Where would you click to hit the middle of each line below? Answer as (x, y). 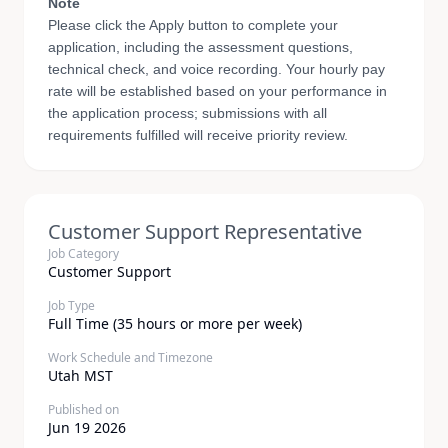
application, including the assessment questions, (200, 47)
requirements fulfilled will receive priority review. (198, 135)
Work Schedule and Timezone (130, 357)
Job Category (83, 253)
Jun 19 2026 (87, 427)
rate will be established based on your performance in (217, 91)
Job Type (71, 305)
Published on (83, 409)
